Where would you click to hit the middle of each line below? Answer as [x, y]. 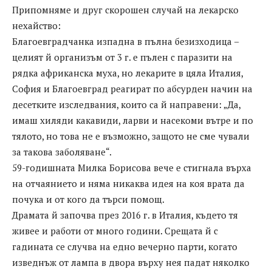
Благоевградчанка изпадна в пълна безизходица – [125, 42]
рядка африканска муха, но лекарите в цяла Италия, [127, 73]
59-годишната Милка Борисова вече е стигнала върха [132, 168]
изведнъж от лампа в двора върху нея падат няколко [131, 263]
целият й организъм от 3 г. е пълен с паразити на [122, 57]
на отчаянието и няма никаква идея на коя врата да [128, 184]
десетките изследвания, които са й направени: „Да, [126, 105]
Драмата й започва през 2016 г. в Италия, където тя [125, 215]
